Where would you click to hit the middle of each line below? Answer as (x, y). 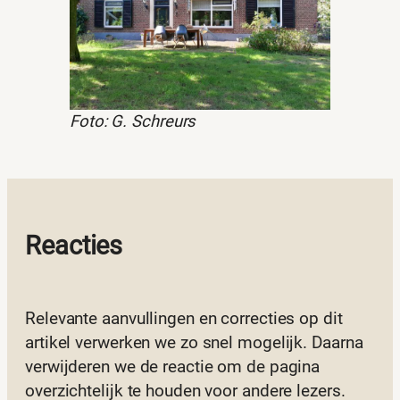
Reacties (74, 246)
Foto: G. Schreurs (133, 121)
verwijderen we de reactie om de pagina (173, 367)
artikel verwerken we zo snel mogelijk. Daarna (194, 342)
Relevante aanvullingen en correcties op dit (184, 318)
